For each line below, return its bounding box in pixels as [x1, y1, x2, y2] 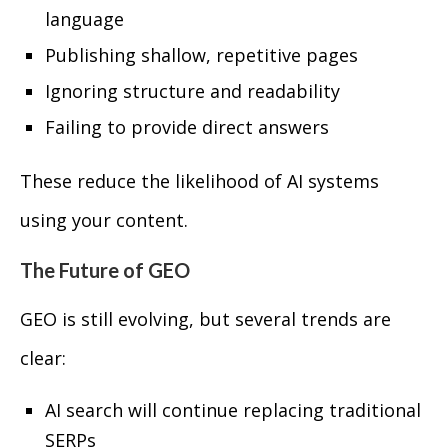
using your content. [20, 208, 188, 232]
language [45, 7, 124, 31]
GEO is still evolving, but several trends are [20, 307, 391, 331]
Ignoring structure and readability [45, 79, 340, 103]
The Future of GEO [20, 258, 190, 282]
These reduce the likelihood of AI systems [20, 169, 379, 193]
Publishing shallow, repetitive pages [45, 43, 358, 67]
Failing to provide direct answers [45, 115, 329, 139]
